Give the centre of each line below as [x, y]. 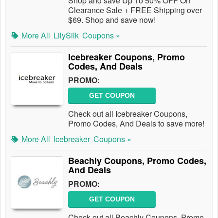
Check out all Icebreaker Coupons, [128, 114]
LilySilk [66, 35]
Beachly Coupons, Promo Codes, [137, 161]
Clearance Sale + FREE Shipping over [135, 10]
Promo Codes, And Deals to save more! [136, 123]
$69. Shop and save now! [112, 20]
